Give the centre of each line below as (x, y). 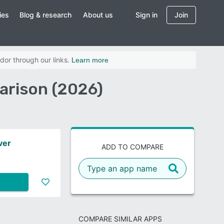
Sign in (146, 15)
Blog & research (46, 15)
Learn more (90, 60)
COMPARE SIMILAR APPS (120, 219)
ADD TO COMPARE (132, 147)
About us (98, 15)
